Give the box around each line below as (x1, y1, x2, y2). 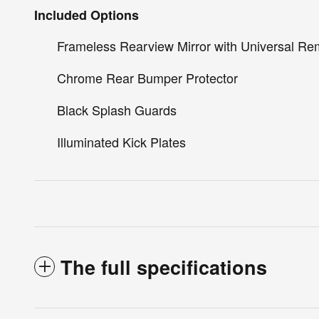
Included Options (34, 6, 139, 25)
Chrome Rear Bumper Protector (57, 68, 238, 88)
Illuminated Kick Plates (57, 132, 186, 152)
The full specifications (61, 253, 267, 281)
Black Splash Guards (57, 100, 177, 120)
